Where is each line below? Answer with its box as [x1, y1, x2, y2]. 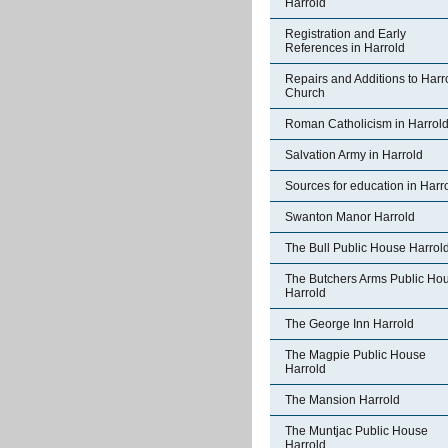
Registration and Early [285, 27, 406, 41]
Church [285, 86, 325, 100]
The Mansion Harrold [285, 393, 400, 407]
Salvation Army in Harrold [285, 148, 423, 162]
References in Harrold [285, 41, 405, 55]
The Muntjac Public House [285, 424, 428, 438]
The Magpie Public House [285, 348, 426, 362]
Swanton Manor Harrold [285, 210, 415, 224]
